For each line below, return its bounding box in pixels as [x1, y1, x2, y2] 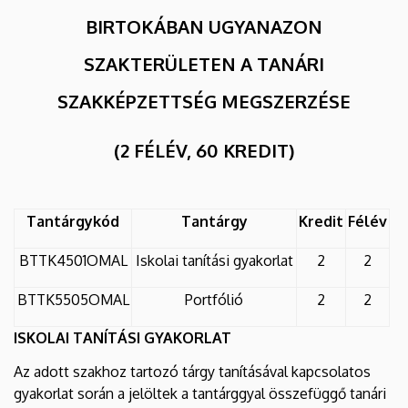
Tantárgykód [26, 211, 119, 230]
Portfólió [185, 290, 243, 309]
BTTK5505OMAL [16, 290, 129, 309]
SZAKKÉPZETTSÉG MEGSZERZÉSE [57, 88, 351, 113]
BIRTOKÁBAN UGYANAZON [86, 14, 322, 38]
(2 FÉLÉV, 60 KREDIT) [114, 138, 294, 162]
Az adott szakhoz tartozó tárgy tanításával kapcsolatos [14, 362, 371, 381]
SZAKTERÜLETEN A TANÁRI [84, 51, 324, 76]
